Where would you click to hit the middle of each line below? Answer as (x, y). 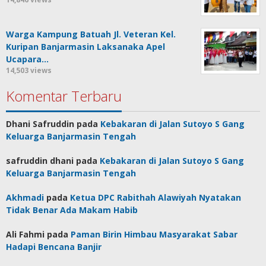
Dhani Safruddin (40, 124)
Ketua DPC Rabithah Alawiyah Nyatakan (156, 198)
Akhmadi (25, 198)
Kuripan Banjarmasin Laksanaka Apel (85, 47)
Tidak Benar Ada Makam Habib (72, 210)
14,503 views (29, 71)
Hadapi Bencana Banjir (54, 247)
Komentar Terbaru (64, 96)
